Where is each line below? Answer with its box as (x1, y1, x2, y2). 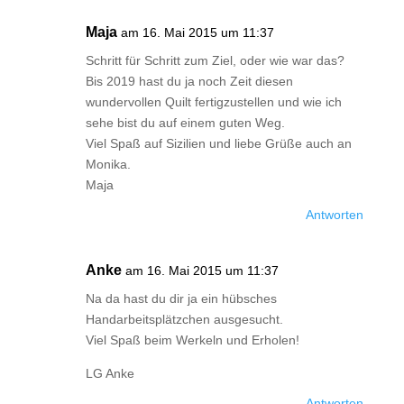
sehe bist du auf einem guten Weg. (85, 115, 285, 130)
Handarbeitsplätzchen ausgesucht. (85, 312, 283, 326)
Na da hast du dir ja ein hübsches (85, 291, 277, 306)
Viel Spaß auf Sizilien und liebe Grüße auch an (85, 136, 352, 151)
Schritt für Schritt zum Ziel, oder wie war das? (85, 53, 344, 68)
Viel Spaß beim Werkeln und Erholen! (85, 333, 299, 347)
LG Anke (85, 366, 134, 381)
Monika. (85, 157, 131, 171)
